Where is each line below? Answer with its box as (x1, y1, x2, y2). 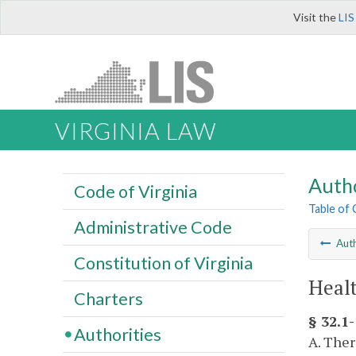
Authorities (73, 323, 161, 345)
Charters (73, 288, 143, 309)
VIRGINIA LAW (55, 118, 216, 145)
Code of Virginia (73, 180, 197, 202)
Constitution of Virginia (73, 252, 253, 273)
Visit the (293, 10, 339, 24)
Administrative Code (73, 216, 232, 238)
